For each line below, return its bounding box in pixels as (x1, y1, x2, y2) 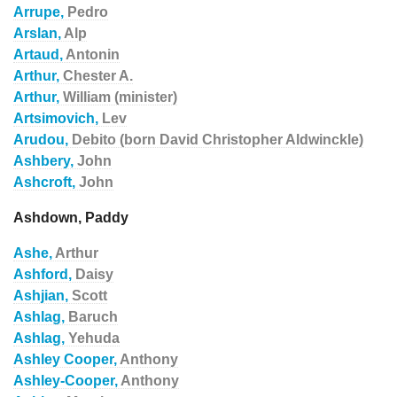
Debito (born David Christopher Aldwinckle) (72, 132, 363, 147)
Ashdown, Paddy (13, 210, 128, 225)
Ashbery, (13, 153, 77, 168)
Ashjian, (13, 288, 72, 303)
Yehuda (68, 331, 120, 346)
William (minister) (63, 90, 177, 105)
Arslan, (13, 26, 64, 41)
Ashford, (13, 267, 75, 282)
